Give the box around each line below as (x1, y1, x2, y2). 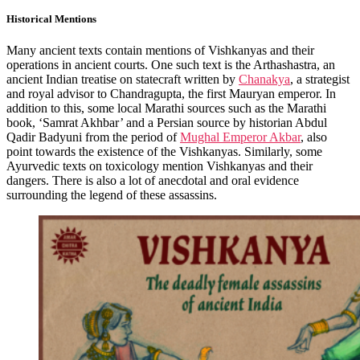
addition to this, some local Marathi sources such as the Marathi (6, 101, 326, 116)
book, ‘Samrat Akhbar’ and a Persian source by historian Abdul (6, 116, 327, 130)
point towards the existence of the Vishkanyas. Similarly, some (6, 145, 322, 159)
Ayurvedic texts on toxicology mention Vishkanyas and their (6, 159, 313, 174)
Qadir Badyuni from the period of (6, 130, 180, 145)
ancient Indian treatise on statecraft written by (6, 72, 239, 87)
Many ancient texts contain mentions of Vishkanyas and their (6, 43, 314, 58)
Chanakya (239, 72, 290, 87)
